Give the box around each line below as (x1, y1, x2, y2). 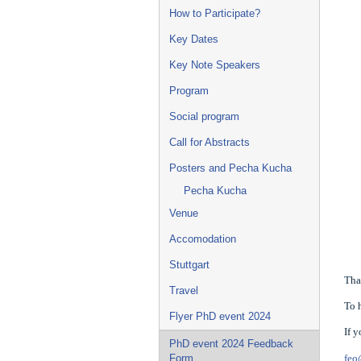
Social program (169, 110, 239, 122)
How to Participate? (169, 6, 260, 19)
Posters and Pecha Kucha (169, 161, 292, 174)
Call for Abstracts (169, 135, 250, 148)
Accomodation (169, 232, 236, 245)
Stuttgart (169, 258, 210, 271)
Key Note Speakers (169, 58, 260, 71)
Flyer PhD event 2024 (169, 309, 271, 322)
